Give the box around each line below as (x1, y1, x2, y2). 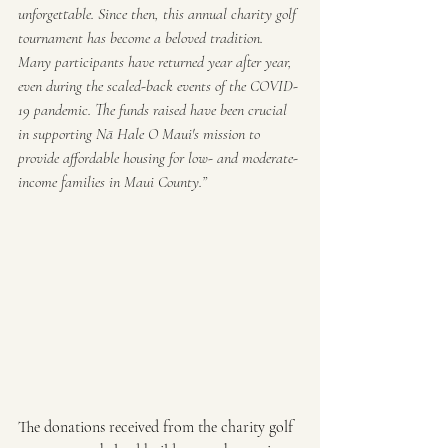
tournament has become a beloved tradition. (18, 28, 267, 49)
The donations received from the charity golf (18, 417, 297, 438)
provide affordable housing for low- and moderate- (18, 148, 298, 169)
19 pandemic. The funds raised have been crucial (18, 100, 291, 121)
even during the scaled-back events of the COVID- (18, 76, 298, 97)
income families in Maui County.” (18, 172, 207, 193)
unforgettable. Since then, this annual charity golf (18, 4, 300, 25)
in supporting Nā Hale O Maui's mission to (18, 124, 264, 145)
